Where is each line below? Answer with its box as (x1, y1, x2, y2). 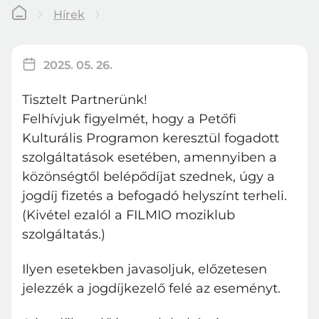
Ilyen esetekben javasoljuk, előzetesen (22, 261, 267, 277)
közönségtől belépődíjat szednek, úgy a (22, 169, 275, 184)
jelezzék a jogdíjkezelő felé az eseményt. (22, 281, 281, 296)
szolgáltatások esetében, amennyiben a (22, 150, 277, 165)
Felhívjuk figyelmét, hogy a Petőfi (22, 111, 236, 127)
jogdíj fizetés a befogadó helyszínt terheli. (22, 188, 287, 204)
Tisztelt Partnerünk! (22, 92, 147, 108)
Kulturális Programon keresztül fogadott (22, 130, 279, 146)
